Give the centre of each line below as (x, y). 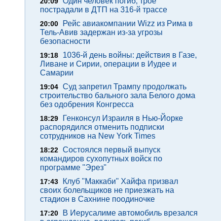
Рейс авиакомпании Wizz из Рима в (128, 23)
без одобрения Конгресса (87, 104)
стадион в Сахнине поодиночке (97, 199)
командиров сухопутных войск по (101, 159)
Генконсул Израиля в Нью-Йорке (123, 118)
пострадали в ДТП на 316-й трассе (104, 10)
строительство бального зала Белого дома (118, 95)
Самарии (57, 73)
